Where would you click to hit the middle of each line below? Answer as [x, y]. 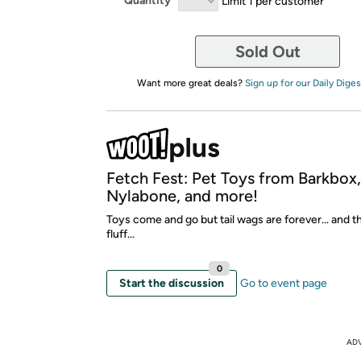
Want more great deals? [191, 83]
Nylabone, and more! [182, 195]
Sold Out [268, 51]
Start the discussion [172, 283]
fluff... [120, 234]
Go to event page [284, 283]
